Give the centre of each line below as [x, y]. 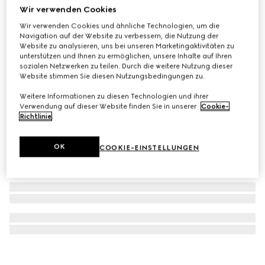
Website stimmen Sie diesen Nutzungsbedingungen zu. [112, 76]
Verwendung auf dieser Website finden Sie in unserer [109, 106]
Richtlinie [36, 116]
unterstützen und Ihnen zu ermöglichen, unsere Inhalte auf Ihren [126, 56]
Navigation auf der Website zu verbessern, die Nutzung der [119, 36]
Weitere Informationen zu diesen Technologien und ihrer [114, 96]
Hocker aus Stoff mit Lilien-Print [75, 16]
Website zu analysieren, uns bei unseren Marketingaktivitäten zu [127, 46]
